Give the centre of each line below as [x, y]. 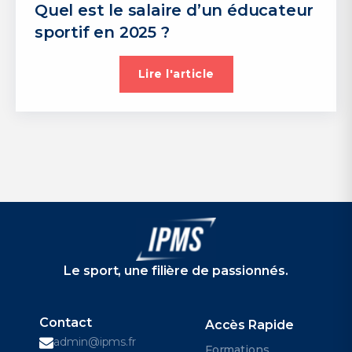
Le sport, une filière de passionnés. [176, 271]
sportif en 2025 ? [102, 32]
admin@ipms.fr [95, 342]
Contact [66, 323]
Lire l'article [176, 74]
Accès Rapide [249, 325]
